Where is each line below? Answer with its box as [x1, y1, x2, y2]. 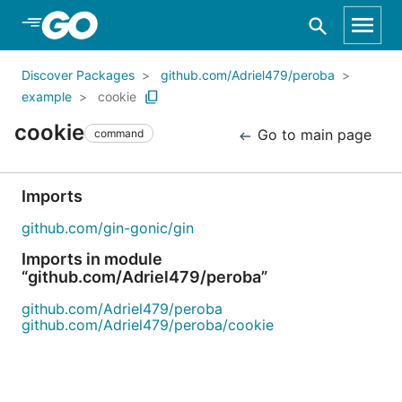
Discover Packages [22, 67, 135, 83]
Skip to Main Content [36, 15, 181, 33]
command [94, 126, 144, 140]
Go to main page [253, 126, 371, 144]
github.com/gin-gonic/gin [22, 219, 194, 237]
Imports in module [22, 249, 162, 268]
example [22, 89, 72, 104]
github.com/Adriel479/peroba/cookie [22, 316, 274, 334]
